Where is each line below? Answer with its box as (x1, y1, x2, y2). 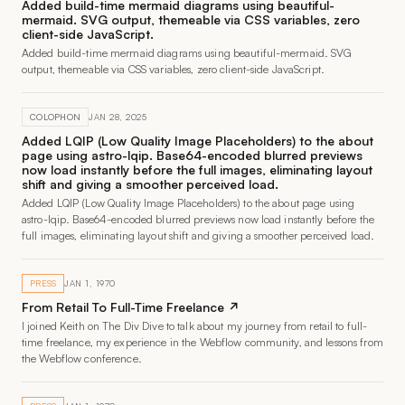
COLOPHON (30, 111, 81, 122)
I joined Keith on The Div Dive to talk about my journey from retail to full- (22, 319, 368, 333)
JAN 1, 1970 (64, 278, 116, 288)
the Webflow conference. (22, 352, 142, 365)
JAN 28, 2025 (89, 111, 147, 122)
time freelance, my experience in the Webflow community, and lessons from (22, 335, 383, 349)
